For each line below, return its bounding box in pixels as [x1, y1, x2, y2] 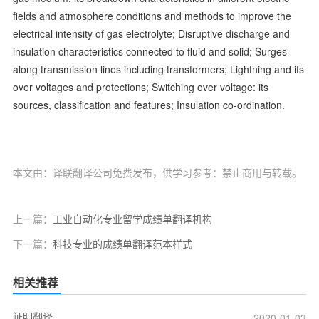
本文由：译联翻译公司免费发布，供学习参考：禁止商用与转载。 [12, 164, 302, 179]
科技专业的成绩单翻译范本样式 [52, 236, 192, 251]
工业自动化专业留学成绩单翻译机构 [52, 211, 212, 226]
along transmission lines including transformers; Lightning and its [12, 61, 304, 76]
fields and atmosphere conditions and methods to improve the [12, 8, 291, 23]
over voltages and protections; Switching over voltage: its [12, 79, 268, 94]
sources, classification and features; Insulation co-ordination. [12, 97, 285, 112]
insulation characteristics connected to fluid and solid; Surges [12, 43, 287, 58]
